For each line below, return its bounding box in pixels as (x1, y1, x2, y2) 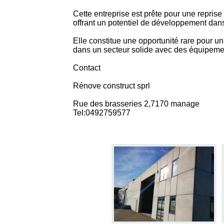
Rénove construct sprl (72, 81, 150, 90)
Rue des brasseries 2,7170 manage (72, 99, 199, 108)
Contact (72, 63, 100, 72)
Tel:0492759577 (72, 108, 130, 117)
